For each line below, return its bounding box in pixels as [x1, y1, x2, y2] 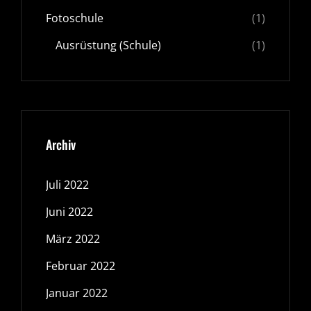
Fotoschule [46, 10, 103, 26]
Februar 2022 [46, 258, 115, 274]
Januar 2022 [46, 285, 108, 301]
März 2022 [46, 231, 100, 246]
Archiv [46, 135, 76, 153]
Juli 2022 [46, 177, 89, 192]
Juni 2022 [46, 204, 93, 219]
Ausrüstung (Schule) [56, 37, 161, 53]
